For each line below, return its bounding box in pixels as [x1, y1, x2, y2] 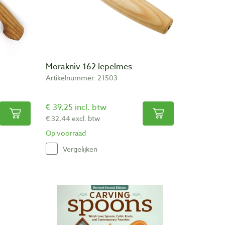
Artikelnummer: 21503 [46, 73, 118, 83]
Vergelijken [63, 144, 97, 154]
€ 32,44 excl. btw [46, 114, 100, 124]
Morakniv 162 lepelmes [46, 61, 132, 73]
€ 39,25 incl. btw [46, 101, 106, 114]
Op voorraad [46, 128, 86, 138]
